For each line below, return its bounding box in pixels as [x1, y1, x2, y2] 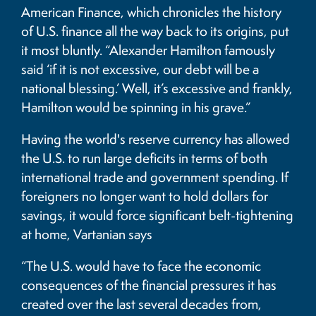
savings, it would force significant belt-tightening [21, 206, 293, 225]
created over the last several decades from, [21, 295, 262, 314]
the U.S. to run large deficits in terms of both [21, 149, 267, 168]
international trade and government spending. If [21, 168, 288, 187]
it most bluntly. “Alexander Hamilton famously [21, 41, 275, 60]
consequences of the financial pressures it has [21, 276, 276, 295]
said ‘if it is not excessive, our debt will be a [21, 60, 259, 79]
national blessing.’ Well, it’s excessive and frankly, [21, 79, 293, 98]
